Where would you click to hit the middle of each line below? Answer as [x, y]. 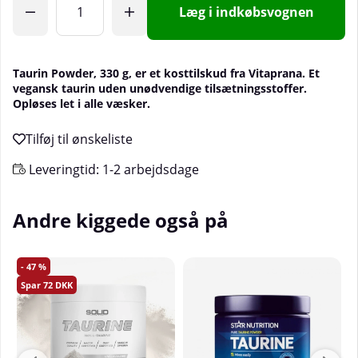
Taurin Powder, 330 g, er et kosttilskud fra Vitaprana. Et [166, 74]
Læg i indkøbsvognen [246, 12]
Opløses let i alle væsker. [82, 104]
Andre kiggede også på [121, 221]
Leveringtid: [64, 170]
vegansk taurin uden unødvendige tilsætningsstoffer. [160, 89]
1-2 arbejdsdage [151, 170]
